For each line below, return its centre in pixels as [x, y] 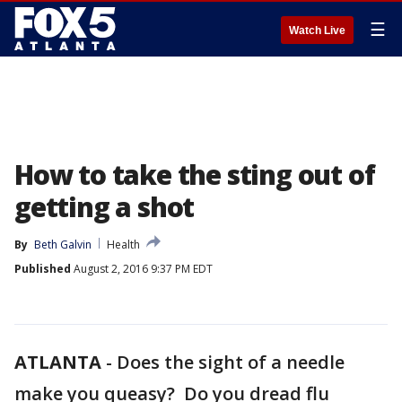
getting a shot [105, 207]
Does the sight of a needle [231, 362]
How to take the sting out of [195, 175]
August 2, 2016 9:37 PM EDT [142, 269]
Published [43, 269]
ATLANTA [58, 362]
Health [123, 245]
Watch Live [317, 31]
